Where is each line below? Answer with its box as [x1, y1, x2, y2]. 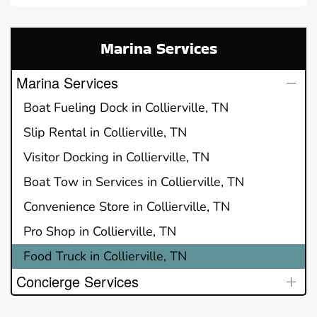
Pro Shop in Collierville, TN [23, 223, 176, 241]
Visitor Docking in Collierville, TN [23, 149, 209, 166]
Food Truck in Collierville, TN [23, 248, 187, 265]
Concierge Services [16, 271, 139, 292]
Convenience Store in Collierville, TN [23, 198, 230, 216]
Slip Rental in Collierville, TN [23, 124, 187, 142]
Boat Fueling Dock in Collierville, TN [23, 99, 229, 117]
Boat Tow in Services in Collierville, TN [23, 173, 244, 191]
